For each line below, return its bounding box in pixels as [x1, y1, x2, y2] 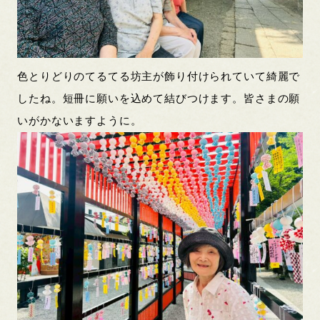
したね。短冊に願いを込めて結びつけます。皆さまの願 [17, 92, 301, 104]
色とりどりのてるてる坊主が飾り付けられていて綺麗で [17, 70, 301, 82]
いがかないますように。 [17, 114, 142, 126]
